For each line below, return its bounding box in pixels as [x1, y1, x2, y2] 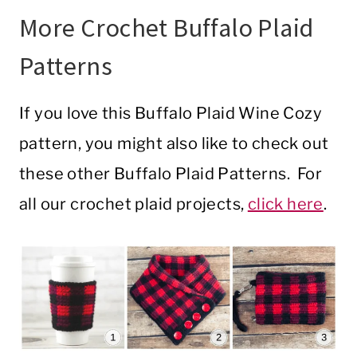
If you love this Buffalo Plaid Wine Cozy [19, 104, 322, 124]
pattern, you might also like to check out [19, 134, 329, 154]
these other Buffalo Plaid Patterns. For [19, 164, 322, 184]
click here [247, 194, 324, 214]
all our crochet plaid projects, [19, 194, 248, 214]
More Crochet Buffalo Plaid [19, 12, 314, 45]
